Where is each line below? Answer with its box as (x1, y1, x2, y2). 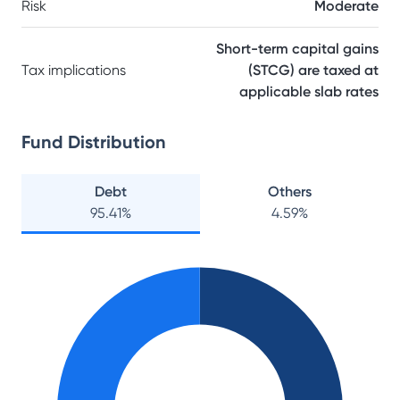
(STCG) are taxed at (248, 62, 379, 79)
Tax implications (21, 62, 126, 79)
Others (267, 183, 312, 200)
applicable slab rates (239, 83, 379, 100)
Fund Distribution (21, 131, 166, 153)
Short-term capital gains (216, 40, 379, 57)
